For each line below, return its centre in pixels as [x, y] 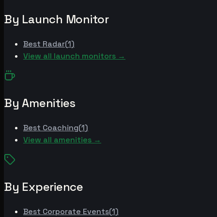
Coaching [61, 127]
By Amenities [40, 103]
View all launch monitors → [74, 56]
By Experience [44, 186]
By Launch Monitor [56, 19]
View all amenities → [62, 139]
